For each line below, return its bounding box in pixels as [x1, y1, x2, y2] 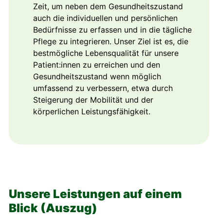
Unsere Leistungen [9, 186, 123, 201]
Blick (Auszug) [9, 200, 97, 215]
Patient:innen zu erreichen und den [33, 59, 160, 70]
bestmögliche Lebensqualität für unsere [33, 48, 179, 58]
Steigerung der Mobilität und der [33, 94, 153, 105]
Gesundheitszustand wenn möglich [33, 71, 161, 81]
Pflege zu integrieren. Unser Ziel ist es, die [33, 36, 188, 46]
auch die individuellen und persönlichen [33, 13, 178, 23]
